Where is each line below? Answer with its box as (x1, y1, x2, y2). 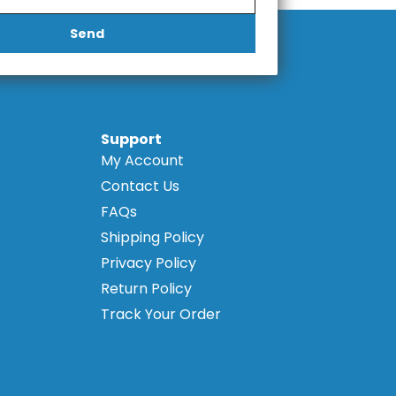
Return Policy (100, 278, 192, 300)
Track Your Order (100, 304, 221, 325)
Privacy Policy (100, 253, 196, 274)
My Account (100, 150, 184, 171)
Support (100, 129, 162, 150)
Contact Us (100, 176, 179, 197)
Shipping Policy (100, 227, 204, 248)
